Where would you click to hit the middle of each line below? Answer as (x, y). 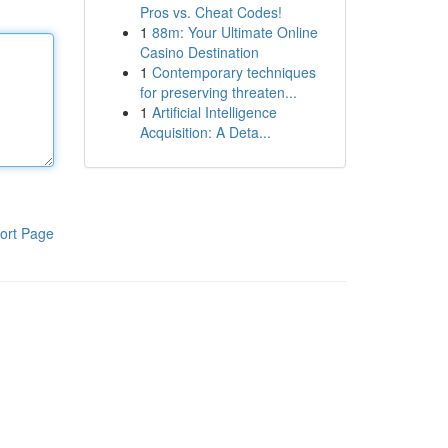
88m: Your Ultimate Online (234, 32)
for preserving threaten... (218, 92)
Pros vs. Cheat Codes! (210, 12)
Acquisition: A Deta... (205, 132)
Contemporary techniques (233, 72)
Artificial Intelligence (214, 112)
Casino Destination (199, 52)
